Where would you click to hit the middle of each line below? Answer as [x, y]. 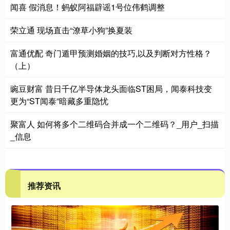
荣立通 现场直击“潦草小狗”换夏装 [71, 30]
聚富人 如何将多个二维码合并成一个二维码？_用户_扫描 [114, 124]
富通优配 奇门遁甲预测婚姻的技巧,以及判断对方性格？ [111, 53]
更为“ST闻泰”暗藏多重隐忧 [59, 101]
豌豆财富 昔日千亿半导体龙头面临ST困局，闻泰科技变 [111, 88]
